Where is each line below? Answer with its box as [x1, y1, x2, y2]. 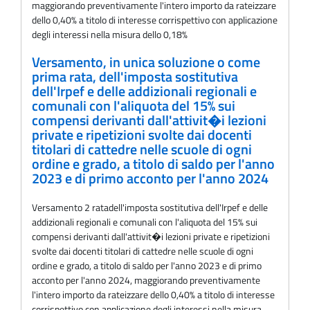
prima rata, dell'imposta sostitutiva [32, 66, 238, 87]
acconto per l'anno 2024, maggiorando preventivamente [32, 272, 260, 287]
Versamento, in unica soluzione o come [32, 51, 260, 73]
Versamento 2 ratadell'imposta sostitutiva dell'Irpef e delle [32, 199, 268, 215]
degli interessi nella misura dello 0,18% [32, 27, 188, 42]
